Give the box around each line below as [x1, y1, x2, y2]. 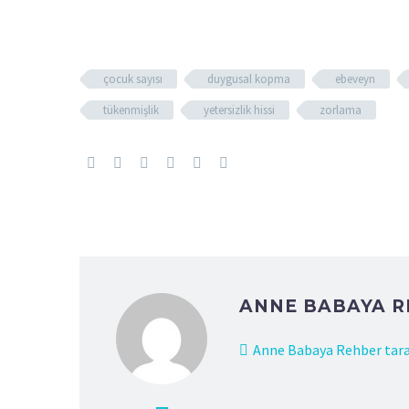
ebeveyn [335, 70, 375, 87]
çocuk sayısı [103, 70, 163, 87]
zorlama [320, 101, 362, 118]
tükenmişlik [103, 101, 159, 118]
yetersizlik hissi [204, 101, 275, 118]
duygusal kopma [207, 70, 290, 87]
